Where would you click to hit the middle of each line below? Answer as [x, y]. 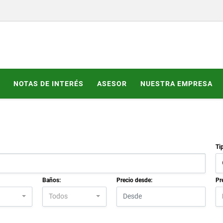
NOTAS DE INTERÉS [49, 83]
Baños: [52, 180]
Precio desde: [134, 180]
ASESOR [112, 83]
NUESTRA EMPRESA [176, 83]
